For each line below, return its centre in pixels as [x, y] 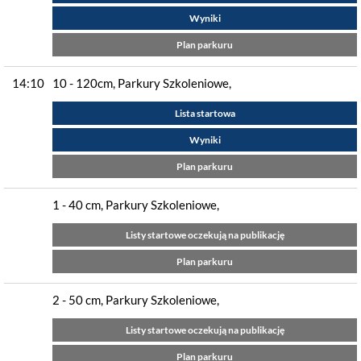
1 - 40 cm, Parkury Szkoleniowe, [136, 205]
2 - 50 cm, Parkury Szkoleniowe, [136, 300]
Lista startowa [205, 113]
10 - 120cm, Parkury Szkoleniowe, [142, 83]
